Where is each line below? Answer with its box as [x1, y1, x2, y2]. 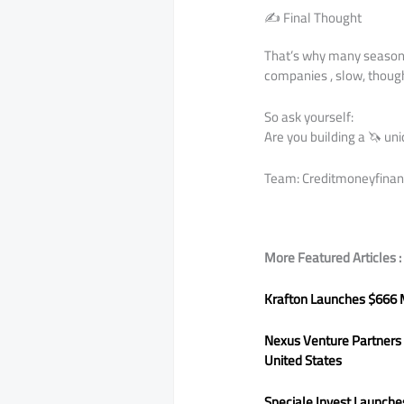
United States [264, 347, 343, 374]
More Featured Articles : [264, 244, 402, 271]
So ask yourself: [264, 104, 354, 131]
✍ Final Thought [264, 5, 363, 32]
